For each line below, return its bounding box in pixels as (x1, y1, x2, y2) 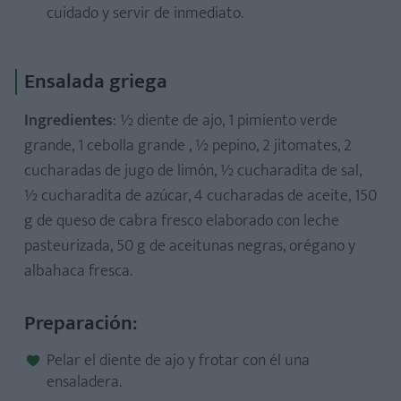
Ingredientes (24, 107, 113, 134)
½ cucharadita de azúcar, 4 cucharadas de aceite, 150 (24, 183, 377, 209)
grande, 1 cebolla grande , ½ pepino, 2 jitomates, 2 (24, 132, 352, 159)
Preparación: (24, 306, 137, 340)
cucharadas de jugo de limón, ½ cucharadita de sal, (24, 158, 362, 184)
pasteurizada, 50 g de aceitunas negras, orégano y (24, 233, 355, 260)
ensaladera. (47, 369, 122, 396)
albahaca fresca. (24, 258, 132, 285)
